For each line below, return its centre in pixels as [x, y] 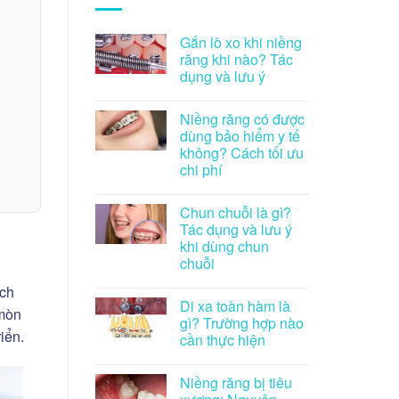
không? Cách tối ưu [242, 152]
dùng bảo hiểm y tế [240, 135]
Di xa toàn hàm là [235, 305]
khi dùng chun [224, 246]
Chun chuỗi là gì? [236, 212]
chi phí [201, 169]
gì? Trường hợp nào [242, 322]
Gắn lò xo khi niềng [241, 42]
